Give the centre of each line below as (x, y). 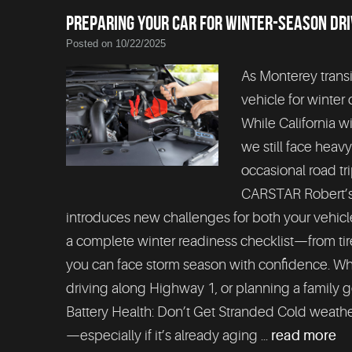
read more (304, 336)
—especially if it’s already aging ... (169, 336)
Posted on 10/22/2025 (116, 44)
